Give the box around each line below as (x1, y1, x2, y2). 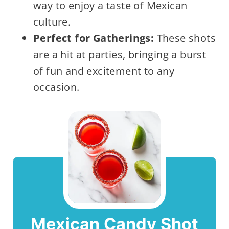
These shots (154, 31, 216, 45)
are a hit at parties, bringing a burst (33, 48, 207, 62)
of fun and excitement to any (33, 64, 175, 78)
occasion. (33, 80, 80, 95)
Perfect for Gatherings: (33, 31, 154, 45)
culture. (33, 15, 71, 29)
